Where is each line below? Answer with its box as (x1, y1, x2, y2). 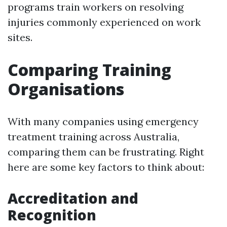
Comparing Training (8, 59, 171, 81)
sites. (8, 31, 32, 44)
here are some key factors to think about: (8, 161, 204, 173)
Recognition (8, 205, 96, 224)
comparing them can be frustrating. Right (8, 145, 204, 158)
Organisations (8, 78, 124, 100)
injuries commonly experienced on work (8, 16, 201, 28)
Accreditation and (8, 188, 138, 208)
